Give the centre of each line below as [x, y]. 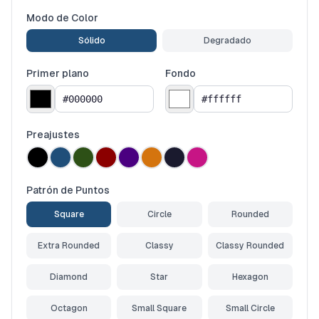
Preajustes [53, 135]
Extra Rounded [69, 246]
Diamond [69, 277]
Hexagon [250, 277]
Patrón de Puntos [68, 190]
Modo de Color [62, 18]
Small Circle [250, 308]
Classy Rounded [250, 246]
